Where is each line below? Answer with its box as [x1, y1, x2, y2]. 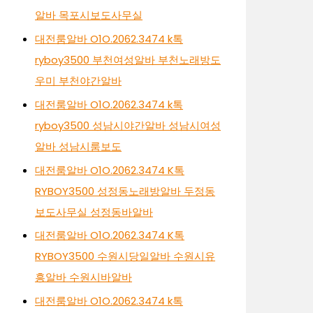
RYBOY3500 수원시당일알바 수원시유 [35, 249, 215, 264]
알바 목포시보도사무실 [35, 8, 143, 23]
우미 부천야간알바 [35, 73, 122, 89]
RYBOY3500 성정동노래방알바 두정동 [35, 183, 215, 198]
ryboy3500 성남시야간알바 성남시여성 [35, 117, 221, 133]
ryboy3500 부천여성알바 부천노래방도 [35, 52, 221, 68]
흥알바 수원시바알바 [35, 270, 132, 285]
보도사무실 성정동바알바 [35, 204, 153, 219]
